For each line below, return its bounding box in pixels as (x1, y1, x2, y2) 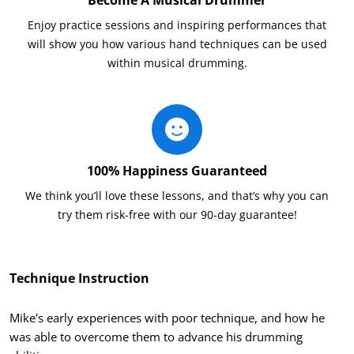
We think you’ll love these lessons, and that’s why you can (25, 187, 329, 203)
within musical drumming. (107, 55, 247, 70)
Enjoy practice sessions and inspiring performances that (28, 17, 326, 32)
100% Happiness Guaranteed (87, 161, 267, 179)
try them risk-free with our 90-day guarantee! (57, 206, 297, 222)
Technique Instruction (9, 269, 149, 287)
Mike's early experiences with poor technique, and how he (9, 309, 325, 326)
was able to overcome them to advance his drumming (9, 328, 303, 345)
